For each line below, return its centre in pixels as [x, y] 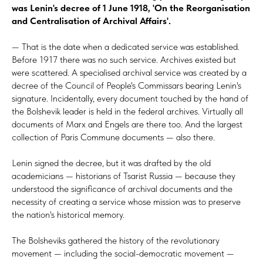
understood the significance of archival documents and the [122, 188]
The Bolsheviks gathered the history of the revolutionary [116, 240]
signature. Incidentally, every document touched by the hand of [130, 98]
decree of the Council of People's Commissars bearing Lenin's [127, 85]
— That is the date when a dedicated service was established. [126, 46]
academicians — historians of [66, 176]
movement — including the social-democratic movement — [123, 253]
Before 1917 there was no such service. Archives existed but [124, 59]
